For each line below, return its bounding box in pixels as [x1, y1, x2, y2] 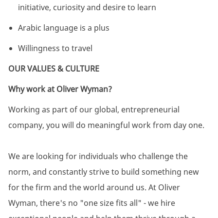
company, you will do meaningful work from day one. [8, 120, 204, 131]
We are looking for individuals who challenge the [8, 151, 188, 162]
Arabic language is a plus [18, 22, 109, 34]
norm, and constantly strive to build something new [8, 166, 199, 178]
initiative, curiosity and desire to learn [18, 2, 156, 13]
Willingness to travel [18, 43, 92, 54]
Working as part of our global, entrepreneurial [8, 104, 180, 115]
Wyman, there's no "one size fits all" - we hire [8, 198, 175, 209]
